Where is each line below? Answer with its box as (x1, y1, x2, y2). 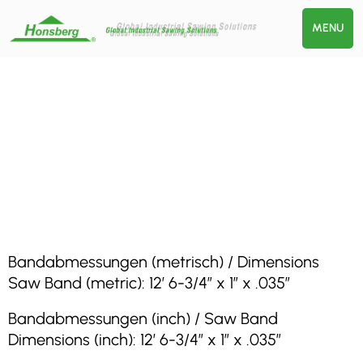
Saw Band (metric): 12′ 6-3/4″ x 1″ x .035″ (8, 273, 290, 293)
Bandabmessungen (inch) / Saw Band (8, 309, 278, 328)
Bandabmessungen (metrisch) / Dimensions (8, 252, 319, 271)
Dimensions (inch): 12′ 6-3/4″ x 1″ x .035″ (8, 330, 281, 349)
